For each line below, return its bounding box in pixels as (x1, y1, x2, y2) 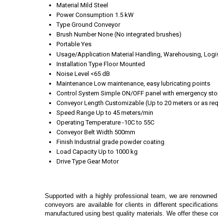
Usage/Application (56, 50, 110, 58)
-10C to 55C (122, 118, 154, 126)
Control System (56, 89, 99, 97)
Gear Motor (87, 157, 119, 165)
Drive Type (56, 157, 86, 165)
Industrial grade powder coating (74, 138, 164, 145)
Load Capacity (56, 147, 97, 155)
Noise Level (56, 70, 89, 77)
